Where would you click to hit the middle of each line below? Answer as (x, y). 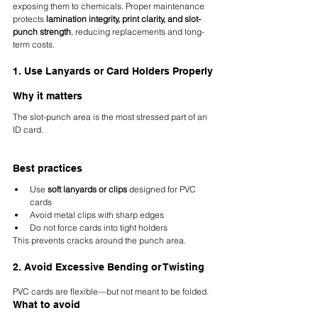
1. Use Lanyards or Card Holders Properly (113, 71)
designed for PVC (163, 190)
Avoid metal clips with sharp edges (97, 215)
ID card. (28, 130)
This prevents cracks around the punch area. (99, 241)
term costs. (34, 45)
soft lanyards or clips (87, 190)
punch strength (42, 32)
